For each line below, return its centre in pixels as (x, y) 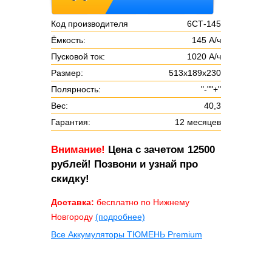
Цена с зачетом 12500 (161, 149)
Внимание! (78, 149)
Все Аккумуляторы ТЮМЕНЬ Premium (127, 234)
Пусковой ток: (78, 56)
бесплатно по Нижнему (142, 202)
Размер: (67, 73)
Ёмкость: (68, 40)
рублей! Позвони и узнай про (124, 164)
